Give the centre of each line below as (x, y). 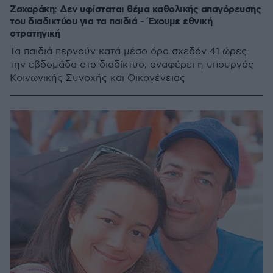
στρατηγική (35, 34)
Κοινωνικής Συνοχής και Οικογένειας (97, 78)
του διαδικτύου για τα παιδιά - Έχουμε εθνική (111, 22)
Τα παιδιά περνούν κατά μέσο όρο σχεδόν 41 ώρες (128, 51)
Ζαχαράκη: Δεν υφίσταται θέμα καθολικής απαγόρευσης (135, 9)
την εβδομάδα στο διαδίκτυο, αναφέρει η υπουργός (132, 65)
